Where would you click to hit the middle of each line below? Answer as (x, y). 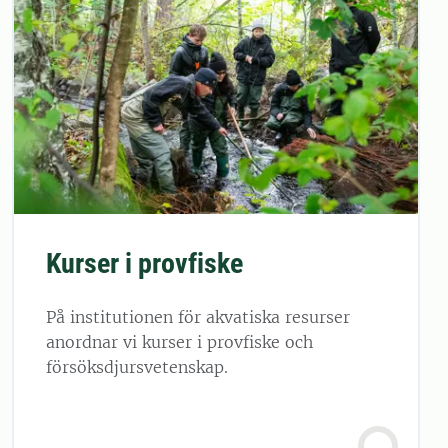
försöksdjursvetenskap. (137, 366)
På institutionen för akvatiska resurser (198, 316)
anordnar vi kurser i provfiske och (179, 341)
